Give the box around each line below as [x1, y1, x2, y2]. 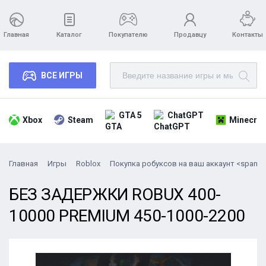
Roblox [76, 159, 100, 168]
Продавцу [174, 31, 206, 39]
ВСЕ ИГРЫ [41, 71, 83, 80]
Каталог [56, 31, 82, 39]
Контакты [232, 31, 263, 39]
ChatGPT [167, 110, 204, 120]
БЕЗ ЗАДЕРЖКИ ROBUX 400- [9, 185, 221, 204]
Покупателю [109, 31, 148, 39]
